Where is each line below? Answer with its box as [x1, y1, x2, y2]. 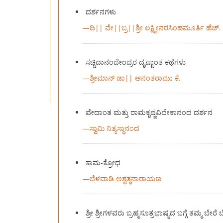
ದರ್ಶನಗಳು [86, 7, 116, 17]
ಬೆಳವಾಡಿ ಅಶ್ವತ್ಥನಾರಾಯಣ [89, 174, 161, 184]
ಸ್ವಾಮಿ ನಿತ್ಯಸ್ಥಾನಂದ [89, 123, 139, 133]
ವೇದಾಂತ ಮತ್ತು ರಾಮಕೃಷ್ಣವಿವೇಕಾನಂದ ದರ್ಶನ [86, 108, 213, 117]
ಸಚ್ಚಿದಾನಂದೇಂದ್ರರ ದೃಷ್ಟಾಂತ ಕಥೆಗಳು [86, 57, 186, 67]
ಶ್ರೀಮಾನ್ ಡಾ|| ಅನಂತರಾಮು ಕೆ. [89, 73, 181, 83]
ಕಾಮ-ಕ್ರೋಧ [86, 158, 121, 168]
